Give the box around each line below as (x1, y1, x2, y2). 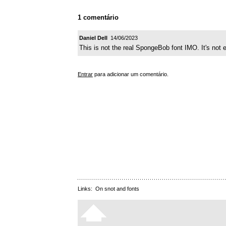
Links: (78, 186, 95, 192)
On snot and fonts (95, 186, 139, 192)
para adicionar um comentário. (93, 71, 168, 77)
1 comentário (78, 14, 119, 22)
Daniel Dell (79, 34, 107, 41)
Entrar (78, 71, 93, 77)
